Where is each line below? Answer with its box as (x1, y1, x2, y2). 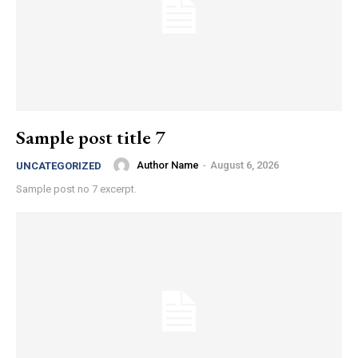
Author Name (137, 159, 199, 172)
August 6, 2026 (210, 159, 279, 172)
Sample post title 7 (16, 124, 165, 149)
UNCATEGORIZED (16, 159, 101, 172)
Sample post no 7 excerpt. (16, 182, 137, 195)
